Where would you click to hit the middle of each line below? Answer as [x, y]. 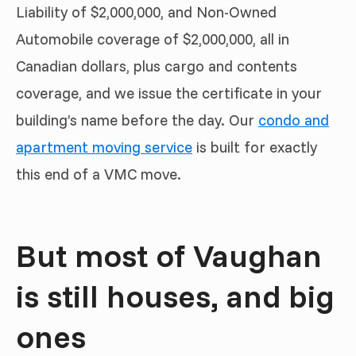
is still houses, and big [175, 295]
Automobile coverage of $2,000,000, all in [153, 39]
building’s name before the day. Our [137, 120]
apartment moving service [104, 147]
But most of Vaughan [169, 255]
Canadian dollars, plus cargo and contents [157, 66]
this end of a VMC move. [99, 174]
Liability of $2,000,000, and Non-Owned [146, 12]
